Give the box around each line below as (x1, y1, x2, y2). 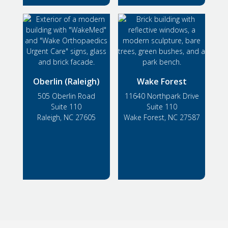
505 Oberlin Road (37, 91, 95, 101)
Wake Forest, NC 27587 (123, 112, 200, 123)
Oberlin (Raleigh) (33, 76, 100, 88)
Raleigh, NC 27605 (37, 112, 96, 123)
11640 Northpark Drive (124, 91, 199, 101)
